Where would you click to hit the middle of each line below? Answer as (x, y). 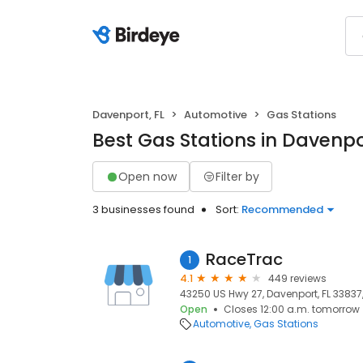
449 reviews (297, 278)
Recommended (282, 209)
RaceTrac (244, 259)
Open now (147, 176)
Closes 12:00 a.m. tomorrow (292, 309)
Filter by (237, 176)
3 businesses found (143, 209)
